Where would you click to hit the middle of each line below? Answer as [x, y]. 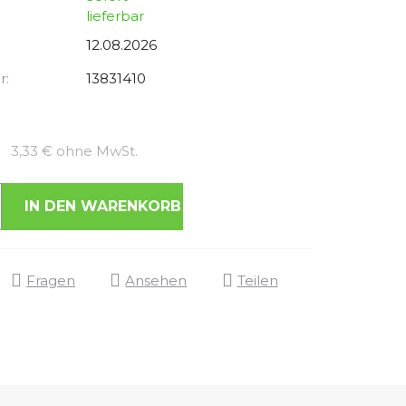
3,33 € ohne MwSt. [74, 150]
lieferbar [115, 15]
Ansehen [156, 280]
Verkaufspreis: [184, 148]
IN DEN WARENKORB [102, 206]
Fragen [51, 280]
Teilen [257, 280]
